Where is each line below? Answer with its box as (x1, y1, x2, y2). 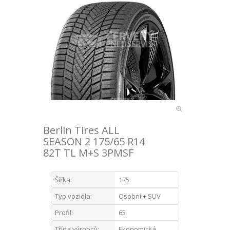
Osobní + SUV (119, 191, 161, 201)
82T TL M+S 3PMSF (43, 145, 133, 160)
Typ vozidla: (55, 191, 92, 201)
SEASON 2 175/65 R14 (43, 134, 145, 148)
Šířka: (55, 175, 72, 184)
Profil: (55, 207, 73, 217)
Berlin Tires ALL (43, 123, 120, 137)
